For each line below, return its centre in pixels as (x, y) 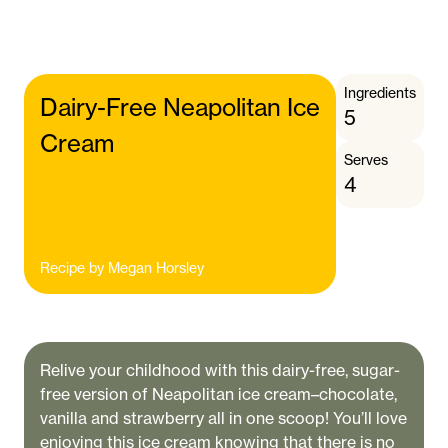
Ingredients (380, 92)
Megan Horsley (156, 267)
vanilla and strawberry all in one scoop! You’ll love (223, 418)
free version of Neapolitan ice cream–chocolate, (218, 394)
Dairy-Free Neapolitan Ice (180, 107)
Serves (366, 159)
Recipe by (72, 267)
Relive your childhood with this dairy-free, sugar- (220, 370)
